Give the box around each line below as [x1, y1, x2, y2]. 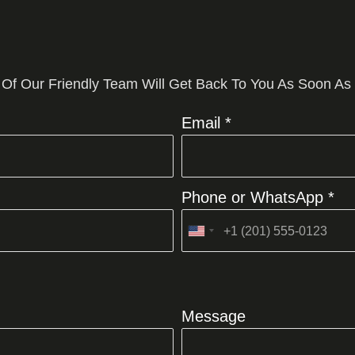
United [197, 229, 234, 243]
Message [181, 307, 246, 326]
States [197, 250, 232, 265]
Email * [181, 114, 231, 132]
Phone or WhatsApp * [181, 189, 334, 207]
